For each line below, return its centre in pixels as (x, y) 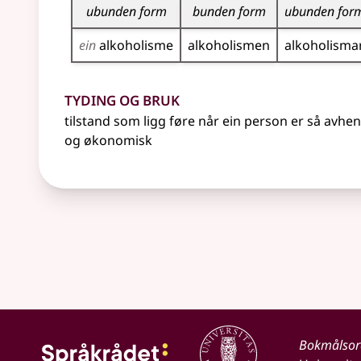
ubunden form (126, 11)
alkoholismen (229, 45)
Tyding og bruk (122, 98)
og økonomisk (108, 140)
